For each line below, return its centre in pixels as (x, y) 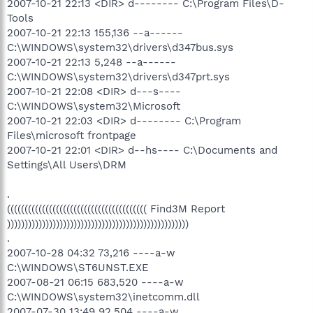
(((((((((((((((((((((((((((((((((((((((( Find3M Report (116, 209)
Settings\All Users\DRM (67, 165)
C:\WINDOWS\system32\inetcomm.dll (103, 297)
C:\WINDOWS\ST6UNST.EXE (78, 267)
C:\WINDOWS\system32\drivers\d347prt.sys (118, 77)
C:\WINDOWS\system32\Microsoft (94, 106)
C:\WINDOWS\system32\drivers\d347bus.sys (120, 47)
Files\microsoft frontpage (72, 135)
